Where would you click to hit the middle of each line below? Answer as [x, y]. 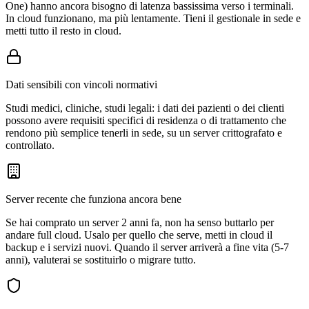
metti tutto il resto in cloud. [63, 31]
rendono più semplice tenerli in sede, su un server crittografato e [144, 133]
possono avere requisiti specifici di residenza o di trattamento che [146, 121]
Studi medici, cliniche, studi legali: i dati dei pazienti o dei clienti [145, 108]
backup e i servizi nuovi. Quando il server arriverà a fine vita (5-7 [147, 248]
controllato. [30, 146]
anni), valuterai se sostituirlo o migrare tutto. [101, 260]
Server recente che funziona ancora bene [93, 199]
